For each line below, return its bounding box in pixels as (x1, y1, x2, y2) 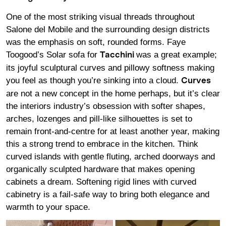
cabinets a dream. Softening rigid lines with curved (6, 177, 196, 187)
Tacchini (100, 51, 134, 60)
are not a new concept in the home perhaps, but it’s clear (6, 89, 220, 99)
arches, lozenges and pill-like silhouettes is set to (6, 114, 192, 124)
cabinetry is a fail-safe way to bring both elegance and (6, 190, 209, 200)
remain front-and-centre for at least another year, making (6, 127, 219, 137)
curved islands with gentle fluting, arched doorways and (6, 152, 215, 162)
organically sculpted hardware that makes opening (6, 164, 195, 175)
